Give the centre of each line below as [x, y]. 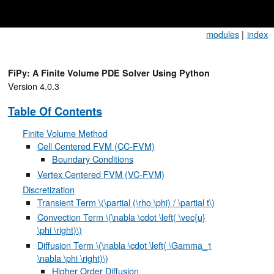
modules [223, 34]
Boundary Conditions [92, 159]
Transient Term [68, 202]
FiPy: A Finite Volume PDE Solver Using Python [109, 73]
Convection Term [71, 217]
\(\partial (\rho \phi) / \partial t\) [156, 202]
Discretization [48, 189]
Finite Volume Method [65, 133]
